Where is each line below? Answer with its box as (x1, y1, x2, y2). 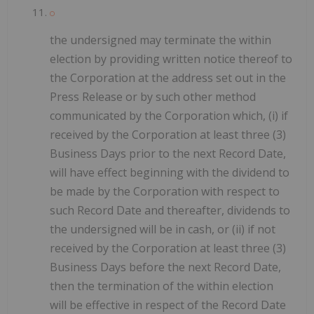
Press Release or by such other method (50, 89, 256, 105)
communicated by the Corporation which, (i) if (50, 108, 288, 124)
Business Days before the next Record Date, (50, 259, 281, 275)
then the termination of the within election (50, 278, 273, 294)
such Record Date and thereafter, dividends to (50, 203, 290, 219)
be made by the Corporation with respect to (50, 184, 280, 200)
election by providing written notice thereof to (50, 51, 292, 67)
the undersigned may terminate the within (50, 32, 271, 48)
